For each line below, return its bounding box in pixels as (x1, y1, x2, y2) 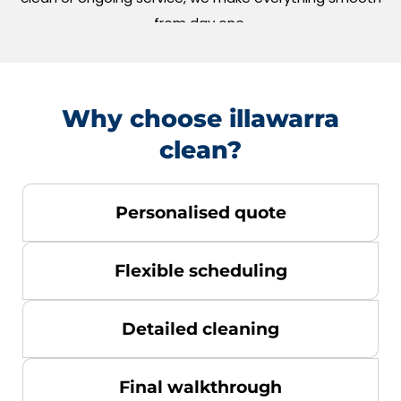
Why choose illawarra (62, 104, 339, 134)
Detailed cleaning (122, 319, 279, 340)
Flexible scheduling (114, 260, 287, 282)
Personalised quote (115, 202, 286, 224)
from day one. (154, 13, 247, 33)
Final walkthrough (119, 377, 282, 398)
